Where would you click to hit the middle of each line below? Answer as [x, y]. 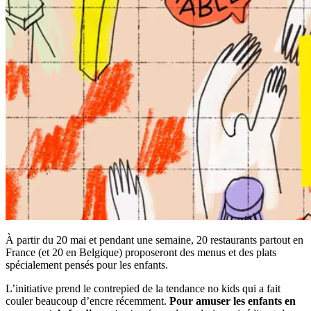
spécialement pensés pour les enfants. [87, 264]
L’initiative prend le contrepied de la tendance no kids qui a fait [143, 288]
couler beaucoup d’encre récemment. [87, 301]
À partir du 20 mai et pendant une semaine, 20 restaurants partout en [154, 239]
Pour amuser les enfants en [233, 301]
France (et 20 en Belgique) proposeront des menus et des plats [141, 252]
